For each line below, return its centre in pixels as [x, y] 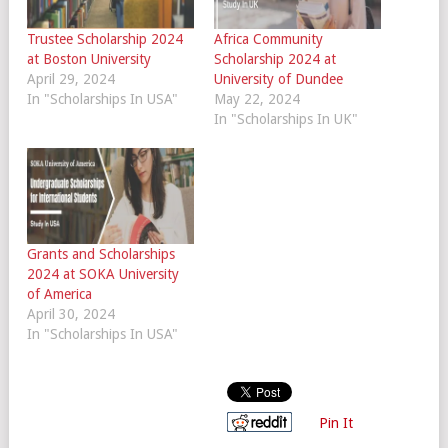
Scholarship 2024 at [274, 59]
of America [59, 293]
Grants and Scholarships [101, 253]
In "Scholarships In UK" [285, 119]
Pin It [336, 422]
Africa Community [268, 39]
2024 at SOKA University [103, 273]
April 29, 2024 [71, 79]
